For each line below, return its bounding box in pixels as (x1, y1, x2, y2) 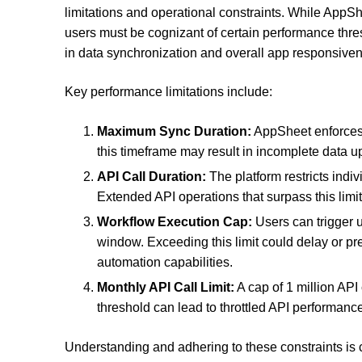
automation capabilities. (97, 255, 233, 270)
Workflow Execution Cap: (97, 215, 252, 229)
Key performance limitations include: (65, 85, 272, 99)
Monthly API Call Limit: (97, 280, 234, 295)
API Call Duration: (97, 170, 206, 184)
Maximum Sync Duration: (97, 124, 251, 139)
